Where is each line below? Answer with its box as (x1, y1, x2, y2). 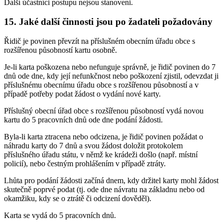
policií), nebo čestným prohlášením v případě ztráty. (4, 159, 166, 168)
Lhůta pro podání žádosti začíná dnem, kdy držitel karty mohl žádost (4, 176, 219, 185)
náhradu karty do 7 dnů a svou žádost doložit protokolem (4, 141, 183, 150)
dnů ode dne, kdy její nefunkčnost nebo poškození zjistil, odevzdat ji (4, 71, 219, 80)
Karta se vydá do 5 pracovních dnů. (4, 211, 116, 220)
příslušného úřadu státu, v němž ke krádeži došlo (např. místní (4, 150, 198, 159)
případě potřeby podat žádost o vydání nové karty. (4, 89, 161, 98)
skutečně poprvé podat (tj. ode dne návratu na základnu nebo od (4, 185, 205, 194)
